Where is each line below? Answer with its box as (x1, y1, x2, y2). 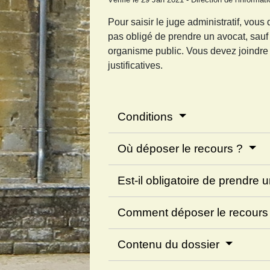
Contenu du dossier (118, 237, 223, 251)
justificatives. (108, 60, 163, 71)
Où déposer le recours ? (118, 142, 246, 155)
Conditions (118, 110, 177, 123)
